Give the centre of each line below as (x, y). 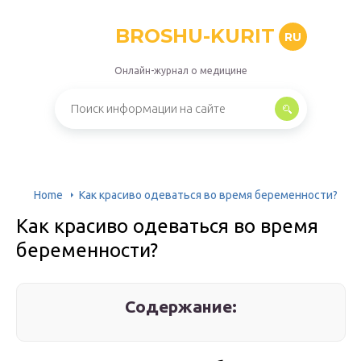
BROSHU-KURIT (195, 36)
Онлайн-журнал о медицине (180, 71)
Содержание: (181, 306)
